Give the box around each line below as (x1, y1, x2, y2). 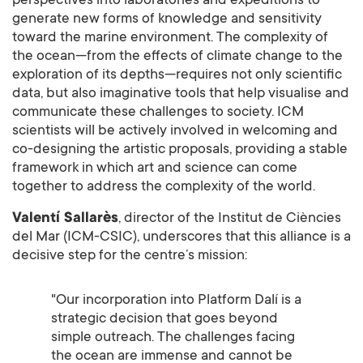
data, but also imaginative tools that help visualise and (12, 86, 349, 103)
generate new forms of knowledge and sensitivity (12, 11, 322, 28)
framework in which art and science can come (12, 160, 297, 177)
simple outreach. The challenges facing (51, 330, 295, 347)
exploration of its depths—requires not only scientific (12, 67, 342, 84)
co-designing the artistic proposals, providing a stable (12, 142, 348, 159)
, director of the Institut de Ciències (118, 211, 341, 228)
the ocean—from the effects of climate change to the (12, 49, 343, 66)
